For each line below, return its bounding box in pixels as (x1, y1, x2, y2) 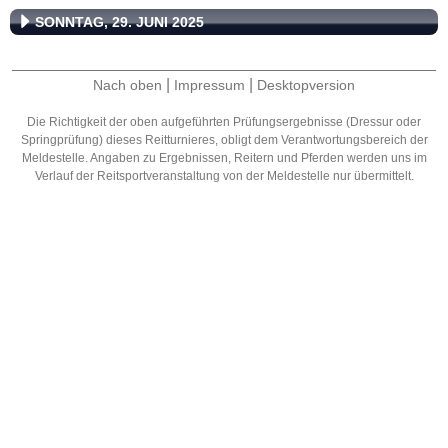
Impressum (174, 76, 245, 93)
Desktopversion (257, 76, 355, 93)
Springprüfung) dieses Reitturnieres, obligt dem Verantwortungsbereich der (20, 132, 428, 147)
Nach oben (93, 76, 162, 93)
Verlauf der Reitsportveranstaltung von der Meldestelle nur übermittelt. (34, 168, 414, 183)
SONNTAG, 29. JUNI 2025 (35, 13, 204, 30)
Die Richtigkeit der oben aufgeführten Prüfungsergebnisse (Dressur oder (27, 114, 421, 129)
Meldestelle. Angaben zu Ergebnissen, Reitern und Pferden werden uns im (21, 150, 427, 165)
